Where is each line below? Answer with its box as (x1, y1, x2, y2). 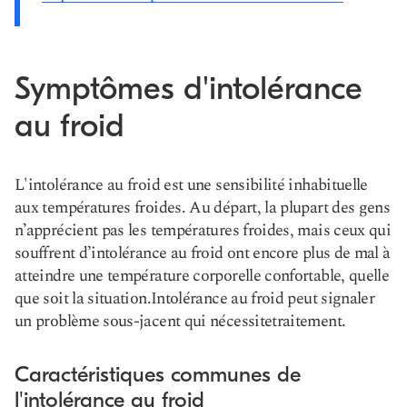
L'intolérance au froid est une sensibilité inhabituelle (15, 173, 368, 197)
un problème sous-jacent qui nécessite (15, 309, 273, 333)
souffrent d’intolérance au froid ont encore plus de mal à (15, 241, 391, 265)
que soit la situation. (15, 286, 151, 311)
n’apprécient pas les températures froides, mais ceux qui (15, 218, 392, 243)
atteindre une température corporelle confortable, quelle (15, 263, 390, 288)
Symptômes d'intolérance (15, 70, 362, 107)
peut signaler (283, 286, 375, 311)
